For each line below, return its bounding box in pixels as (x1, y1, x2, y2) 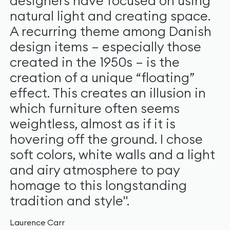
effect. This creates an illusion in (9, 85, 206, 102)
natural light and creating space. (9, 8, 210, 25)
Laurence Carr (9, 217, 65, 227)
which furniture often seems (9, 100, 180, 117)
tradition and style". (9, 193, 129, 209)
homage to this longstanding (9, 177, 187, 194)
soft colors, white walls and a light (9, 146, 215, 163)
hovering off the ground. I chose (9, 131, 203, 148)
